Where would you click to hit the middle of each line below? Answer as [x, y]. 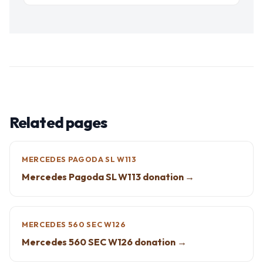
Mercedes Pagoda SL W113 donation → [108, 177]
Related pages [58, 122]
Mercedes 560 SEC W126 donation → [104, 242]
